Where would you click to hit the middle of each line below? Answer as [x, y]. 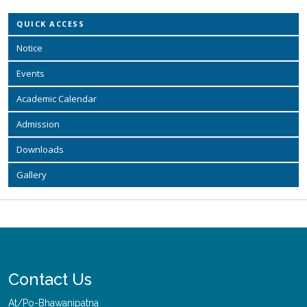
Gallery [32, 175]
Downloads [40, 149]
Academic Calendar [57, 99]
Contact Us [50, 279]
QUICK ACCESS [50, 24]
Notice [29, 48]
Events [30, 73]
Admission [38, 124]
